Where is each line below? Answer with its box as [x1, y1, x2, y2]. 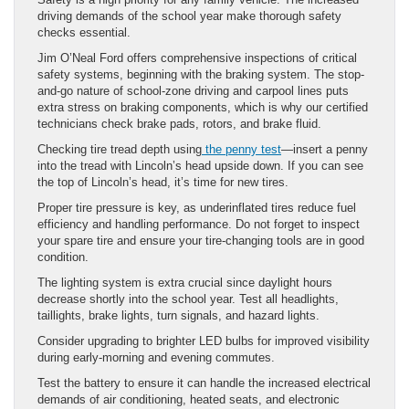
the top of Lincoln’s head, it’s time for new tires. [37, 174, 292, 189]
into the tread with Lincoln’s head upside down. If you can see [37, 158, 363, 173]
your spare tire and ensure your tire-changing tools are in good [37, 233, 364, 247]
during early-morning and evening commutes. [37, 350, 275, 364]
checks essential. [37, 25, 134, 39]
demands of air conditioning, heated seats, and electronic [37, 392, 340, 406]
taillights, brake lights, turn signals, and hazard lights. [37, 308, 323, 322]
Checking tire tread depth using [37, 142, 202, 156]
